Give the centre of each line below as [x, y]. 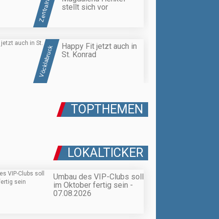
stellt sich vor [85, 7]
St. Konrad [79, 54]
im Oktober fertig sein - [93, 185]
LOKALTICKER [105, 153]
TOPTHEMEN [107, 109]
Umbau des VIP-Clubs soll [99, 176]
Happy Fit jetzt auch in [99, 46]
